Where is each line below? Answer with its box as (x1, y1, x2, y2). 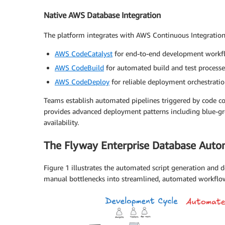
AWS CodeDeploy (55, 77, 109, 86)
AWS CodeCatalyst (55, 49, 113, 58)
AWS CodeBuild (55, 63, 104, 72)
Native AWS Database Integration (44, 10, 161, 20)
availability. (44, 118, 79, 127)
